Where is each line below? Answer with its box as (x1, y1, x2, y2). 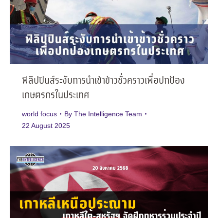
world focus (22, 110, 57, 118)
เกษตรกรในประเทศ (22, 88, 89, 104)
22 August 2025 (22, 122, 70, 130)
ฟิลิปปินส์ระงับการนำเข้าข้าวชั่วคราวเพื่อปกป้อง (22, 73, 185, 89)
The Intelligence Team (74, 110, 142, 118)
